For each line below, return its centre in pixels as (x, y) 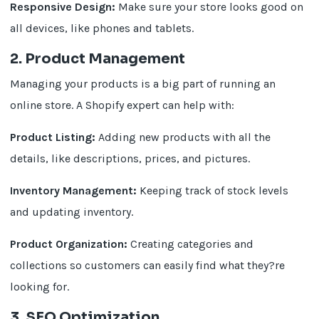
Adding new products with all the (183, 137)
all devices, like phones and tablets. (102, 28)
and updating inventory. (72, 212)
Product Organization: (69, 244)
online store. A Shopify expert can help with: (122, 105)
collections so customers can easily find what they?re (148, 265)
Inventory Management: (74, 190)
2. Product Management (98, 59)
